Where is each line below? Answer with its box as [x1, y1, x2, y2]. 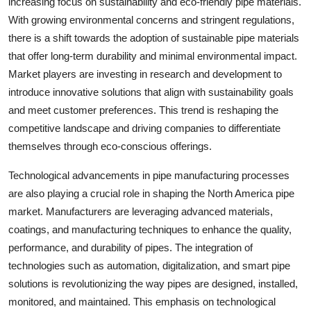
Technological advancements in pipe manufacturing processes [8, 169, 289, 181]
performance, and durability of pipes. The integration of [8, 241, 253, 253]
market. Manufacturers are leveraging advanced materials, [8, 205, 273, 217]
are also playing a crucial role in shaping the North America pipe [8, 187, 294, 199]
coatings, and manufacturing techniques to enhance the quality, [8, 223, 292, 235]
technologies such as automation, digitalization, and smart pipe [8, 259, 290, 271]
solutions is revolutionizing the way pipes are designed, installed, [8, 277, 298, 289]
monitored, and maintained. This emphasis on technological [8, 295, 276, 308]
